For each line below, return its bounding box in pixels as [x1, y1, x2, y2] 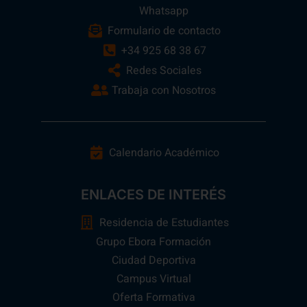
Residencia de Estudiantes [99, 214, 229, 232]
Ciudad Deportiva [111, 252, 196, 269]
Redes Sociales [126, 62, 201, 79]
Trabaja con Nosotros [112, 82, 216, 99]
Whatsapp [139, 2, 188, 19]
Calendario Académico [108, 145, 219, 162]
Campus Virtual [116, 271, 191, 288]
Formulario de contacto [107, 22, 221, 39]
